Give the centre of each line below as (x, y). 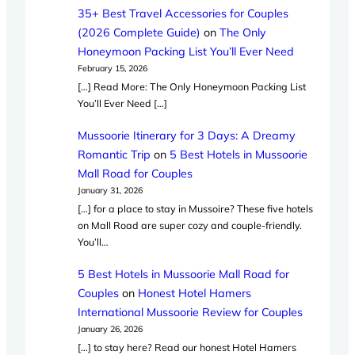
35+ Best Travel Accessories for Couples (183, 13)
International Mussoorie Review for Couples (191, 312)
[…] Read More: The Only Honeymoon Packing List (192, 87)
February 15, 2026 (113, 68)
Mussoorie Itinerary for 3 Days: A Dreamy (187, 135)
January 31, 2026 (111, 190)
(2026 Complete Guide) (139, 32)
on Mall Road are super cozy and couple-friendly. (190, 225)
